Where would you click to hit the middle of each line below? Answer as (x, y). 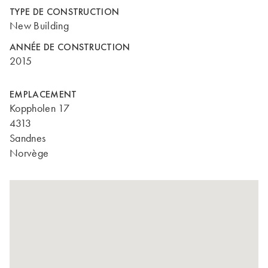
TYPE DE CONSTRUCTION (65, 12)
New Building (39, 26)
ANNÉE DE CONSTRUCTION (70, 47)
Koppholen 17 (39, 108)
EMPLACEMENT (43, 94)
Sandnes (28, 138)
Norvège (29, 153)
